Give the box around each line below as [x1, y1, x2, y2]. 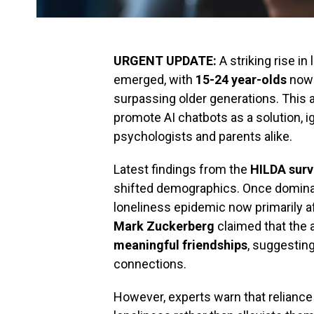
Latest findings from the [114, 162, 250, 177]
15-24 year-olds [196, 72, 287, 87]
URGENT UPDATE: [114, 53, 217, 68]
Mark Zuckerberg [114, 219, 214, 233]
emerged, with [114, 72, 196, 87]
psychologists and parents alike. [114, 129, 292, 144]
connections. [114, 257, 186, 271]
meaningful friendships [114, 238, 247, 252]
